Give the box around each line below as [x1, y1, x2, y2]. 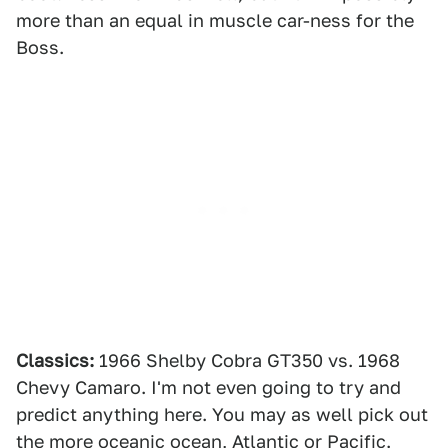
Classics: [16, 350, 94, 371]
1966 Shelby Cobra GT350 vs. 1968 [94, 350, 400, 371]
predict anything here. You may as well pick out [16, 404, 428, 425]
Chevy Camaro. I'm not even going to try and [16, 377, 401, 398]
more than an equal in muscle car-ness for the [16, 10, 414, 31]
